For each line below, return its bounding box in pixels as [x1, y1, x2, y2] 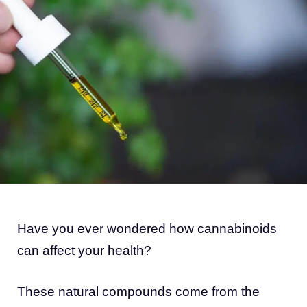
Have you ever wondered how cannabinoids [17, 221, 277, 236]
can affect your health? [17, 243, 151, 258]
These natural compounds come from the [17, 284, 260, 299]
